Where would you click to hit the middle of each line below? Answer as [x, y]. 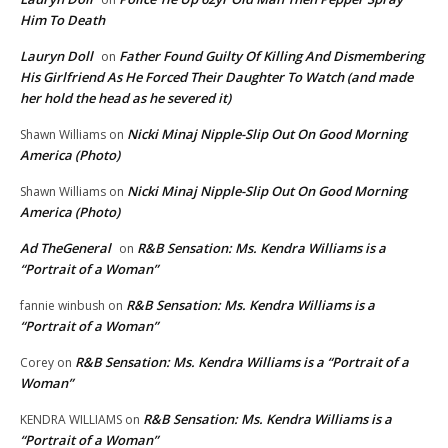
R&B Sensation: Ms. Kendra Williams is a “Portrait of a [242, 361]
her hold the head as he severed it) [125, 97]
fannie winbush [62, 305]
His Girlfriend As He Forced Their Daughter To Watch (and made [216, 76]
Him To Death [62, 19]
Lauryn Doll [56, 55]
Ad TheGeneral [65, 247]
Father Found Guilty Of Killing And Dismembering [271, 55]
